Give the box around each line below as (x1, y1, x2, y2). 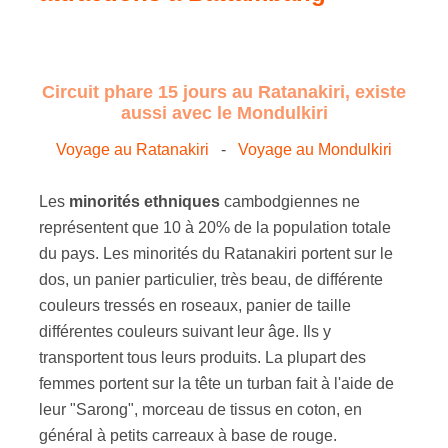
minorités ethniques (69, 192, 221, 210)
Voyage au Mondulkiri (238, 140, 392, 158)
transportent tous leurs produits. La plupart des (39, 348, 367, 366)
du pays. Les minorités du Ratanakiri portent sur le (39, 244, 394, 262)
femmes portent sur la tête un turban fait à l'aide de (39, 374, 395, 392)
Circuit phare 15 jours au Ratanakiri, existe (42, 81, 406, 102)
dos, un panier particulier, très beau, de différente (39, 270, 384, 288)
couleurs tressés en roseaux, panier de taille (39, 296, 352, 314)
